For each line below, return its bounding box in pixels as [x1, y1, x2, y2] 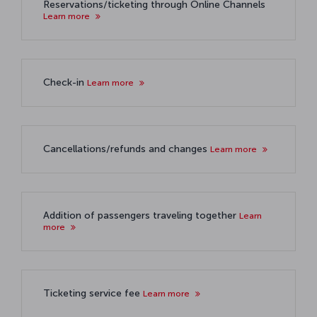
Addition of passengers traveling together [43, 209, 239, 221]
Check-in [43, 76, 87, 88]
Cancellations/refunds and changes [43, 142, 210, 155]
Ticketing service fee [43, 287, 143, 299]
